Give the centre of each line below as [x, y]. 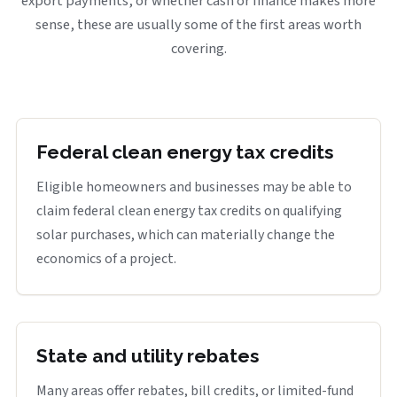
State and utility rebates [148, 356]
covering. [198, 49]
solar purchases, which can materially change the [186, 235]
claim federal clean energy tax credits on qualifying [189, 211]
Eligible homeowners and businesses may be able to [194, 187]
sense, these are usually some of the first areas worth [198, 25]
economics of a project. [106, 259]
